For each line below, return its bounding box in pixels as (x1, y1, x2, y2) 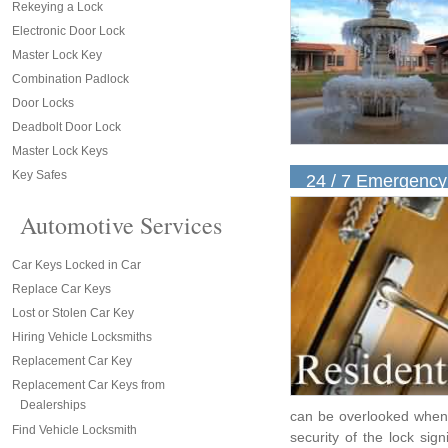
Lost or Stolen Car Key (12, 306, 134, 320)
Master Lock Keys (12, 144, 108, 158)
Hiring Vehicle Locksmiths (12, 330, 152, 344)
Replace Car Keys (12, 282, 111, 296)
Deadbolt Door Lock (12, 120, 121, 134)
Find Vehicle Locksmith (12, 423, 137, 437)
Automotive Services (20, 209, 222, 241)
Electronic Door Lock (12, 24, 125, 38)
